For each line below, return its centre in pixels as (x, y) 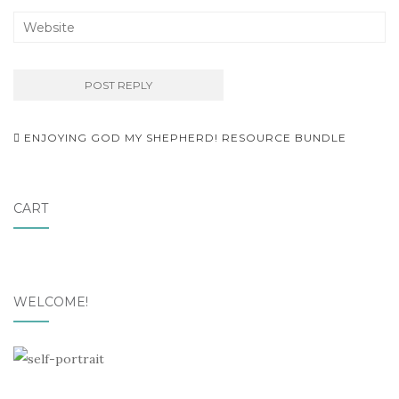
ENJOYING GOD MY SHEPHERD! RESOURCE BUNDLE (183, 138)
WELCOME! (51, 302)
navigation (79, 167)
